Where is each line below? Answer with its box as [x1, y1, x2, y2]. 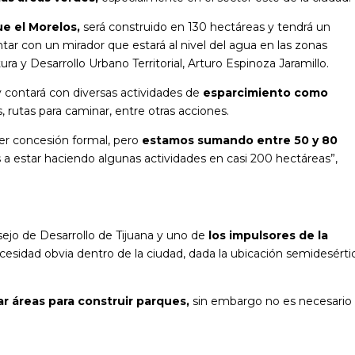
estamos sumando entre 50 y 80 [139, 132, 338, 147]
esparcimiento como [203, 85, 329, 100]
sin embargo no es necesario [193, 293, 353, 308]
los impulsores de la [208, 227, 329, 242]
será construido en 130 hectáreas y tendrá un [83, 19, 331, 34]
